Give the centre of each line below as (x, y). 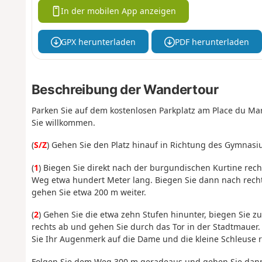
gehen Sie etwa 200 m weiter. (89, 192)
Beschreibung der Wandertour (125, 89)
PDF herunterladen (212, 42)
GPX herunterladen (99, 42)
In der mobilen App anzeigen (119, 11)
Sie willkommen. (63, 122)
